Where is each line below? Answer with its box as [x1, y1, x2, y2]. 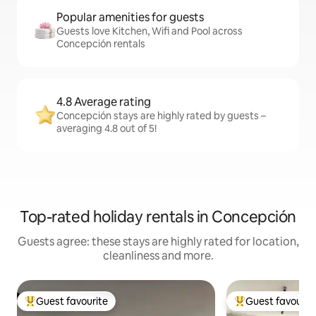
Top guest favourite [25, 300, 115, 314]
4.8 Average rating [56, 95, 151, 110]
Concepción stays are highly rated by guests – [56, 109, 266, 123]
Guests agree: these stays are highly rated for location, [17, 234, 299, 250]
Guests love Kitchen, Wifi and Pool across [56, 25, 243, 38]
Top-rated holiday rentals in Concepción [20, 207, 296, 228]
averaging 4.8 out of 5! [56, 122, 157, 135]
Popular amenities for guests [56, 10, 204, 25]
